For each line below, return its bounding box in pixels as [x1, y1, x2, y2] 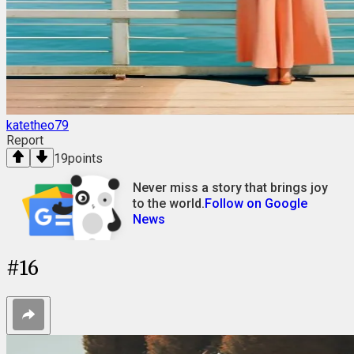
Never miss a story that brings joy [133, 180, 328, 195]
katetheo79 [6, 118, 69, 133]
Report [6, 133, 43, 148]
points [68, 151, 103, 166]
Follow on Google [205, 196, 307, 211]
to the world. [133, 196, 205, 211]
